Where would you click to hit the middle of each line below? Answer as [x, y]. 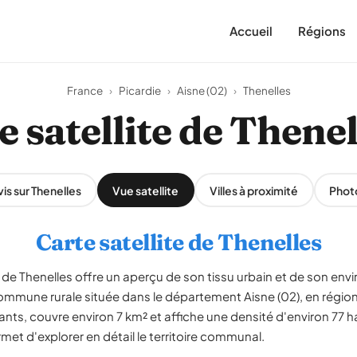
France [84, 90]
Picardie [139, 90]
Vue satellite [145, 190]
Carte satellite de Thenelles [178, 242]
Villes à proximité [254, 190]
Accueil [251, 31]
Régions [322, 31]
